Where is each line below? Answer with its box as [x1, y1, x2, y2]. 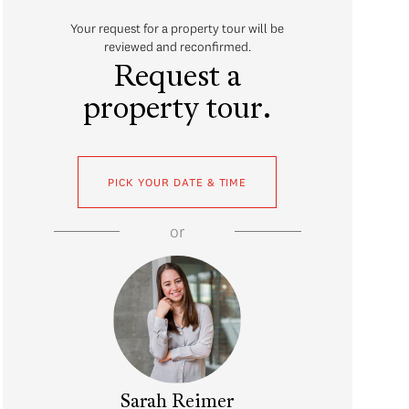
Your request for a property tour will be [70, 19, 285, 37]
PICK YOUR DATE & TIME [108, 174, 247, 189]
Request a [113, 63, 241, 93]
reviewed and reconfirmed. [103, 37, 251, 55]
